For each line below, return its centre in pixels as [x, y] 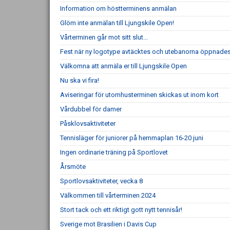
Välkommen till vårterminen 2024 [108, 195]
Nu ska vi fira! [80, 80]
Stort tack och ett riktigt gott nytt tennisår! [121, 210]
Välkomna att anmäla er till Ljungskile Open [123, 66]
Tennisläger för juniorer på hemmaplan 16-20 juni [132, 138]
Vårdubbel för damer [91, 109]
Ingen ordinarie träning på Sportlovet [114, 152]
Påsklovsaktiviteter [88, 123]
